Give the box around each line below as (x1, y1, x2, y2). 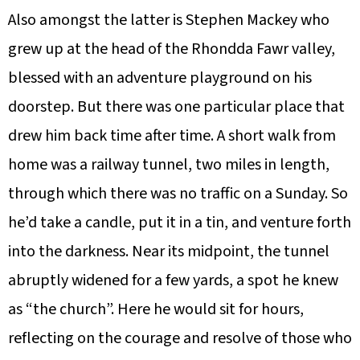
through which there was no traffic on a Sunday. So (8, 182, 348, 206)
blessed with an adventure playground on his (8, 67, 312, 90)
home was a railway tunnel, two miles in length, (8, 153, 329, 177)
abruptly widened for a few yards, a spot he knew (8, 269, 338, 292)
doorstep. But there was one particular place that (8, 96, 345, 119)
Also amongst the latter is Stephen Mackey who (8, 9, 329, 32)
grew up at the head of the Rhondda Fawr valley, (8, 38, 335, 61)
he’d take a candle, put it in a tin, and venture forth (8, 211, 351, 235)
